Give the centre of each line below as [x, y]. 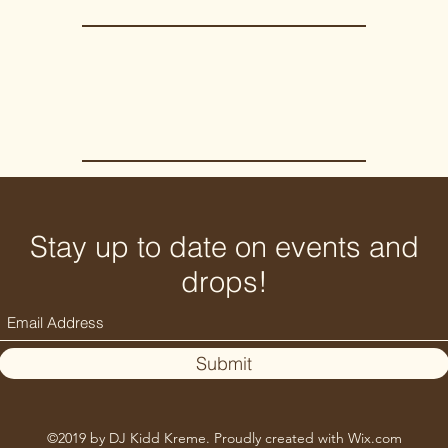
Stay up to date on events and [224, 246]
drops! [224, 281]
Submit [224, 363]
